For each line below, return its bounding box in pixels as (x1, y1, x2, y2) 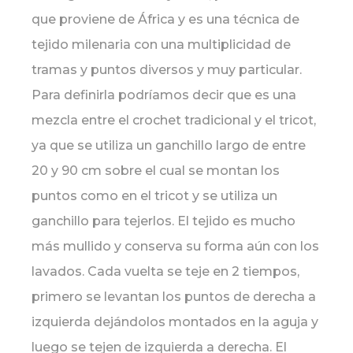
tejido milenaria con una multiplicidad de (32, 37, 291, 52)
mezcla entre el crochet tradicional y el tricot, (32, 113, 316, 128)
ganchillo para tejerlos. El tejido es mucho (32, 214, 295, 229)
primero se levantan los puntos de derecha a (32, 289, 316, 304)
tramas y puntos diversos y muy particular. (32, 62, 302, 77)
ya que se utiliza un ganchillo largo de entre (32, 138, 306, 153)
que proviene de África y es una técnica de (32, 12, 299, 27)
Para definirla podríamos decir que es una (32, 87, 296, 102)
